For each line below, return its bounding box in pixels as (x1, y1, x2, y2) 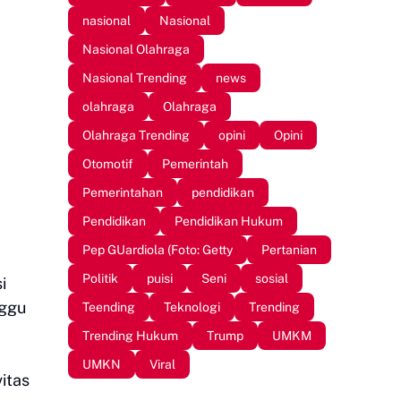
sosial (255, 270, 288, 286)
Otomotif (82, 156, 133, 171)
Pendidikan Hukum (175, 213, 283, 228)
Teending (82, 299, 135, 314)
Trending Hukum (82, 328, 178, 343)
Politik (82, 270, 118, 286)
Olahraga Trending (82, 127, 190, 142)
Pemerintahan (82, 184, 163, 200)
